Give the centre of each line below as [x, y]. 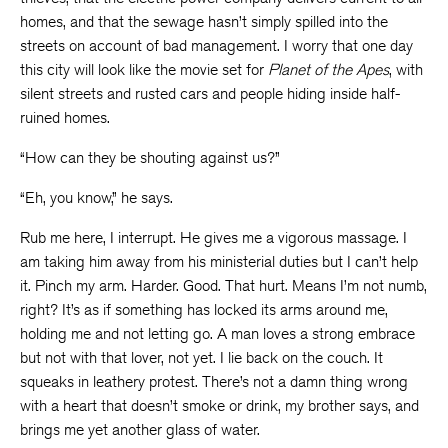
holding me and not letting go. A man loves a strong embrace [217, 333]
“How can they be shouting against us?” [150, 157]
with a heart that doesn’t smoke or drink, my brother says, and [219, 405]
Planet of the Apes [328, 69]
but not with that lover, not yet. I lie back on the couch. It [201, 357]
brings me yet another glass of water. [140, 429]
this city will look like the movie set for [144, 69]
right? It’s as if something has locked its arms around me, [204, 309]
